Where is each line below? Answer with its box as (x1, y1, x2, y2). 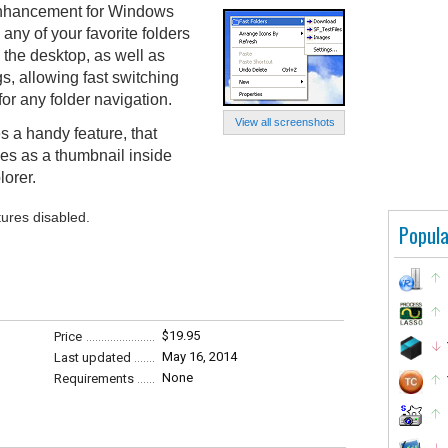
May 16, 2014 (162, 349, 237, 364)
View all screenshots (235, 116, 335, 128)
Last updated (54, 350, 131, 365)
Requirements (54, 371, 134, 386)
